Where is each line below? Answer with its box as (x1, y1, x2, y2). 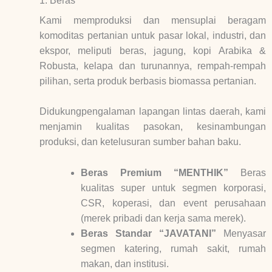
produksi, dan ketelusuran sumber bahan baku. (39, 137, 241, 148)
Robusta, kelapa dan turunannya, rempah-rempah (39, 60, 266, 71)
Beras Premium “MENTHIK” (81, 167, 240, 178)
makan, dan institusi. (81, 258, 169, 269)
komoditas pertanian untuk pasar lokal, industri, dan (39, 30, 266, 41)
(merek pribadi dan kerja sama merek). (81, 212, 246, 223)
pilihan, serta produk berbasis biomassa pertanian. (39, 75, 256, 86)
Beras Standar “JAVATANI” (81, 228, 223, 239)
